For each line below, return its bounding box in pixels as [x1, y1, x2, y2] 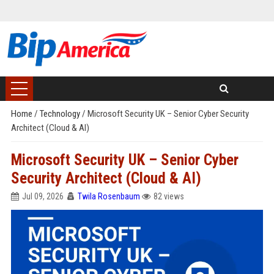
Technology [39, 108, 82, 119]
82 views [153, 191, 184, 201]
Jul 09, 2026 [21, 191, 64, 201]
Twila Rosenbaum [77, 191, 140, 201]
